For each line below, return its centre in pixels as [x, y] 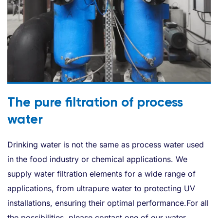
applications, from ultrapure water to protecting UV [101, 188]
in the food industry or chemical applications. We [97, 159]
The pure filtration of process [95, 102]
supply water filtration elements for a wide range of [101, 173]
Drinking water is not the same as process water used [106, 144]
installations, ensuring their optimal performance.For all [108, 203]
